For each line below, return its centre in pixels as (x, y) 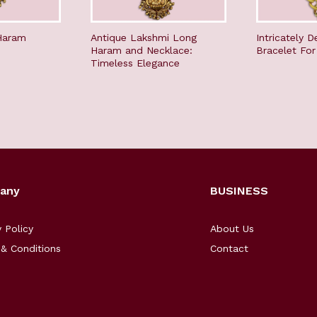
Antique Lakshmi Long (144, 38)
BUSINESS (239, 191)
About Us (232, 229)
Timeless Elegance (135, 63)
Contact (229, 249)
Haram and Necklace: (142, 51)
